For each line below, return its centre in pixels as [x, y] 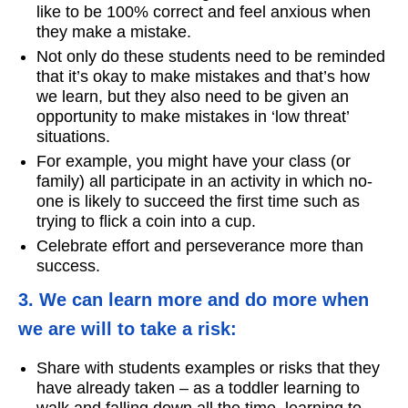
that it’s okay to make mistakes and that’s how [203, 76]
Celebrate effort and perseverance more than [200, 245]
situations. [73, 136]
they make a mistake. [114, 31]
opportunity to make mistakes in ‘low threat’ [193, 116]
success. [68, 265]
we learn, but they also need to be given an [193, 96]
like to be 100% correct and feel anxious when [204, 11]
